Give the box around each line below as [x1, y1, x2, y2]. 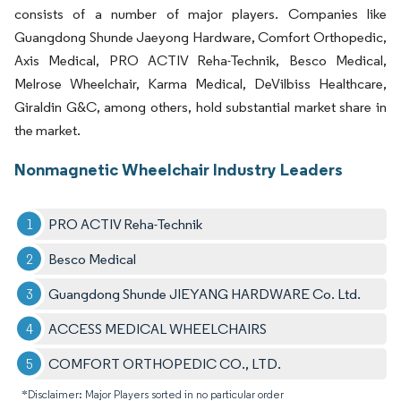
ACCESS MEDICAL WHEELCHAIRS [48, 320, 268, 337]
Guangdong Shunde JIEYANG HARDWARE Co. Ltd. [48, 285, 362, 303]
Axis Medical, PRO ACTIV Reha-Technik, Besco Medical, [14, 51, 387, 69]
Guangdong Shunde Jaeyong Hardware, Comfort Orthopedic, [14, 28, 387, 46]
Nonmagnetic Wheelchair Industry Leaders [14, 158, 343, 180]
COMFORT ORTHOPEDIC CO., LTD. [48, 354, 282, 372]
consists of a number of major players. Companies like [14, 4, 387, 22]
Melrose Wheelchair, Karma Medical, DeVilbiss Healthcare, [14, 74, 387, 92]
